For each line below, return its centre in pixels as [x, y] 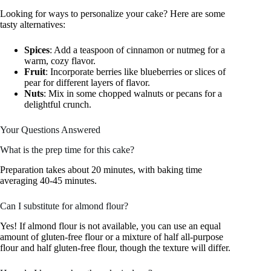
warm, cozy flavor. [60, 61]
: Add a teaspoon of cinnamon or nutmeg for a [137, 50]
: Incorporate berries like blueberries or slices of [135, 72]
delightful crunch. [58, 105]
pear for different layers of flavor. [87, 83]
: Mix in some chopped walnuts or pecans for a [133, 94]
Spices [37, 50]
